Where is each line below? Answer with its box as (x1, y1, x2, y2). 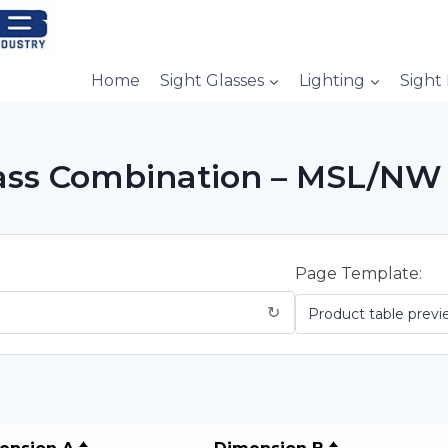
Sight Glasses (159, 71, 264, 91)
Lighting (298, 71, 365, 91)
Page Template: (295, 263, 423, 283)
